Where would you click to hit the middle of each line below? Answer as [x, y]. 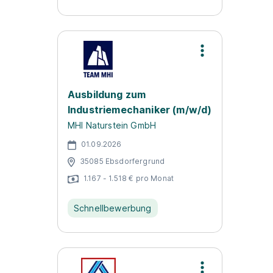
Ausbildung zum [107, 94]
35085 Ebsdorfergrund [122, 161]
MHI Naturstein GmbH [112, 125]
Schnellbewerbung [113, 208]
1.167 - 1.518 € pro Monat [129, 178]
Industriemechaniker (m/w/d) [140, 110]
